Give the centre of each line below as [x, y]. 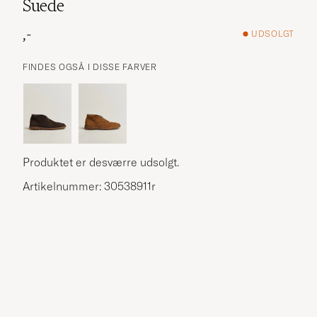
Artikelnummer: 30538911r [89, 186]
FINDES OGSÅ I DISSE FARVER [90, 67]
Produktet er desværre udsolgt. [101, 162]
